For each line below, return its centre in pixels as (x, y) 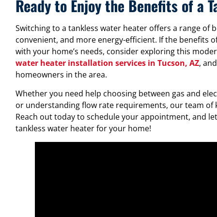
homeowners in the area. (61, 75)
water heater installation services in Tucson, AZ (107, 63)
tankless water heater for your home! (83, 128)
